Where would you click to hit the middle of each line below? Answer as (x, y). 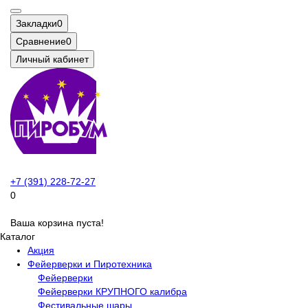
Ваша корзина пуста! (57, 223)
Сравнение (41, 42)
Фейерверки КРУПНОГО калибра (112, 292)
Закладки (36, 24)
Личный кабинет (52, 59)
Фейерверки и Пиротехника (90, 264)
